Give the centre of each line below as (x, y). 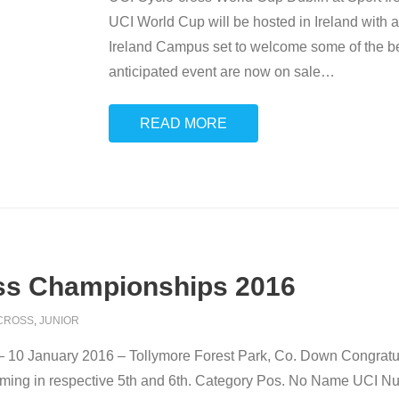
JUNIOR (59, 321)
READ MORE (183, 123)
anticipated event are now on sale (214, 72)
